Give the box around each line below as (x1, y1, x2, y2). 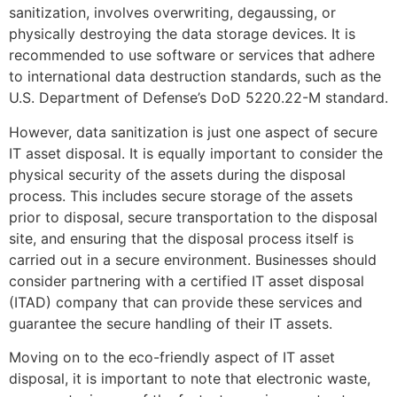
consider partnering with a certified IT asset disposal (9, 271, 364, 290)
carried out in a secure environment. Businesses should (9, 250, 377, 269)
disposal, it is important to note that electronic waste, (9, 370, 370, 388)
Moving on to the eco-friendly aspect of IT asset (9, 348, 335, 367)
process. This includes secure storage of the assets (9, 186, 353, 205)
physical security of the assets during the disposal (9, 165, 346, 183)
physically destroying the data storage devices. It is (9, 25, 355, 43)
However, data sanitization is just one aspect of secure (9, 122, 378, 141)
